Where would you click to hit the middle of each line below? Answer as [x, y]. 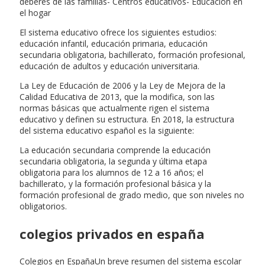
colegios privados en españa [112, 233]
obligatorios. [43, 206]
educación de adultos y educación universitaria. [109, 66]
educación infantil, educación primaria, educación [114, 43]
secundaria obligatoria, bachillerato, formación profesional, [132, 54]
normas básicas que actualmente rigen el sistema [114, 108]
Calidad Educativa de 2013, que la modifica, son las [117, 96]
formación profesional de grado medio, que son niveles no [132, 195]
